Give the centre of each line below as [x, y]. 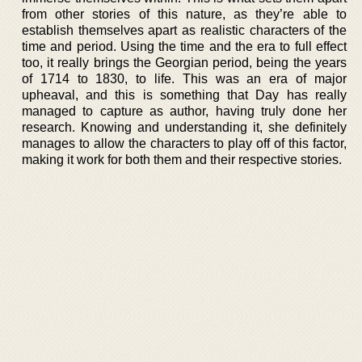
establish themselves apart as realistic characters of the [184, 30]
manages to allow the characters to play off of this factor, [184, 143]
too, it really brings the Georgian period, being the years [184, 63]
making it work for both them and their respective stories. [182, 160]
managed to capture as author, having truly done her [184, 111]
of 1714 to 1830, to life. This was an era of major [184, 79]
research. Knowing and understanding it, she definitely [184, 127]
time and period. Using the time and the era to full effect [184, 46]
